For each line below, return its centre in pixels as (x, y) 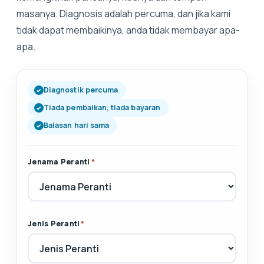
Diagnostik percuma (81, 90)
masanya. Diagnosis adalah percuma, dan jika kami (123, 14)
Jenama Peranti (59, 162)
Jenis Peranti (54, 224)
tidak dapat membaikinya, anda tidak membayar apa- (128, 30)
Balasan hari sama (77, 125)
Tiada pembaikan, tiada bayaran (102, 108)
